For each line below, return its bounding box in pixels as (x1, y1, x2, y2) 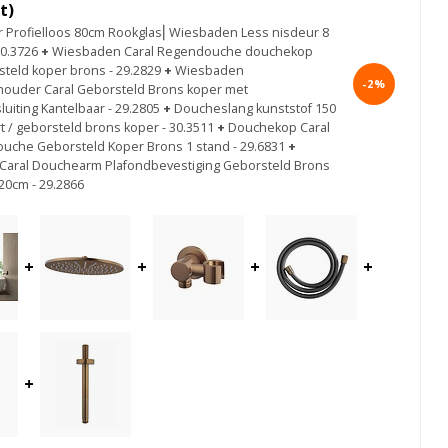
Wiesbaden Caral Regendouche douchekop (52, 42, 313, 60)
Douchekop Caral (228, 118, 330, 136)
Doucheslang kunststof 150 (174, 99, 336, 117)
